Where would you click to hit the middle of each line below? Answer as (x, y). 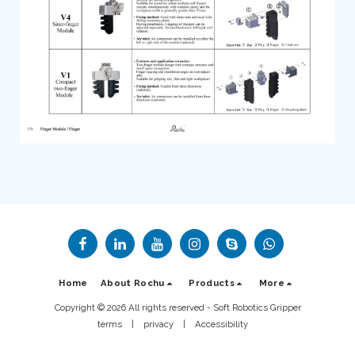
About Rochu (132, 282)
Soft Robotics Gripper (257, 307)
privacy (158, 324)
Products (212, 282)
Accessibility (221, 324)
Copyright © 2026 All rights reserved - (134, 307)
